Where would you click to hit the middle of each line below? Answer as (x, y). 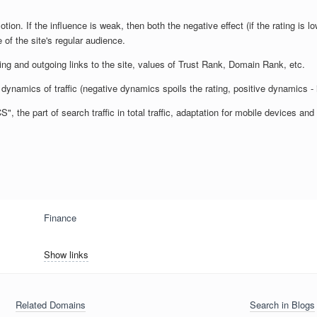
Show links (66, 254)
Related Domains (51, 304)
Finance (60, 217)
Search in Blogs (282, 304)
